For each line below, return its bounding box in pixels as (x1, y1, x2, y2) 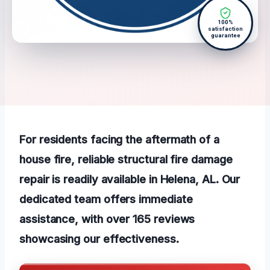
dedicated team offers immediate (19, 192, 193, 206)
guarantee (210, 32, 240, 39)
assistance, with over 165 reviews (19, 212, 195, 226)
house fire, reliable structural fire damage (19, 152, 233, 166)
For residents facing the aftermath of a (19, 133, 219, 146)
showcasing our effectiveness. (19, 232, 179, 246)
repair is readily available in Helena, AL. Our (19, 172, 240, 186)
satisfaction (208, 25, 243, 33)
